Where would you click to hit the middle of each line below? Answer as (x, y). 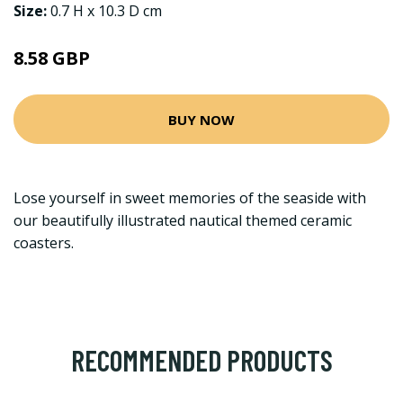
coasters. (44, 243)
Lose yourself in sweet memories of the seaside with (190, 198)
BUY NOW (201, 119)
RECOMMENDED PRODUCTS (201, 360)
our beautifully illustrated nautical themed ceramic (183, 220)
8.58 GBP (52, 58)
